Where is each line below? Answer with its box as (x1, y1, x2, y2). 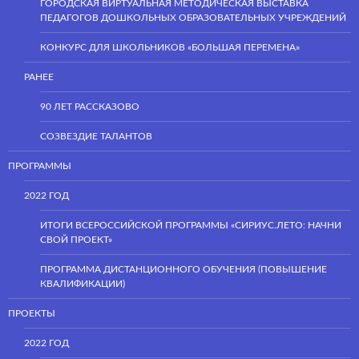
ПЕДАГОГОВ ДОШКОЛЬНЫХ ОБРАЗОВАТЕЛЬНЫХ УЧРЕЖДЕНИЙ (40, 12, 346, 22)
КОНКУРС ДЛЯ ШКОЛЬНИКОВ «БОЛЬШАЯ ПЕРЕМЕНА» (40, 42, 300, 52)
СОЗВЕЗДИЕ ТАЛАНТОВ (40, 131, 152, 141)
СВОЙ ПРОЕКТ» (40, 234, 112, 244)
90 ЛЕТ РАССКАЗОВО (40, 101, 139, 111)
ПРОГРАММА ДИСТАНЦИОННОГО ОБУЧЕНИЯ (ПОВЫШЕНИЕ (40, 264, 327, 274)
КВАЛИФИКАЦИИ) (40, 278, 125, 288)
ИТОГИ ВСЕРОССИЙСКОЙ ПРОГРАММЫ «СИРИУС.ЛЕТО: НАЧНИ (40, 220, 341, 230)
